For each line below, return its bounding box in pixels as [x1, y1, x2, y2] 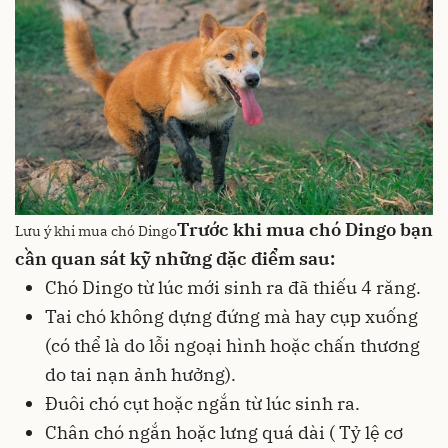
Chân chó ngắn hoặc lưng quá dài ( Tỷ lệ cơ [45, 420, 403, 444]
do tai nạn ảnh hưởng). [45, 362, 236, 386]
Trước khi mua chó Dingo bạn [177, 217, 433, 241]
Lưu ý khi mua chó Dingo [15, 220, 177, 240]
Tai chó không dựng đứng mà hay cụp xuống [45, 304, 418, 328]
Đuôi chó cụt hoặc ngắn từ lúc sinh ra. [45, 391, 360, 415]
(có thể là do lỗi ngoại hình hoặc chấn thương [45, 333, 420, 357]
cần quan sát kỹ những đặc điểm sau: [15, 246, 335, 270]
